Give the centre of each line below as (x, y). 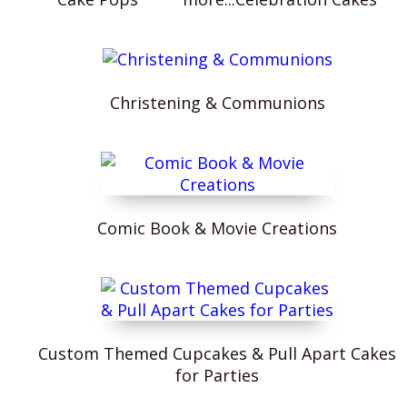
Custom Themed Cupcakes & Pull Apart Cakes (217, 353)
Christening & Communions (217, 103)
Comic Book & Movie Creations (217, 228)
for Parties (217, 375)
